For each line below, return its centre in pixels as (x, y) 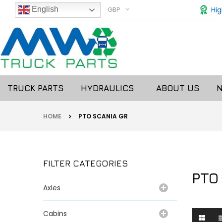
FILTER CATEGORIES (86, 163)
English (44, 9)
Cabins (55, 213)
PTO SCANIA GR (103, 116)
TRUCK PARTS (35, 88)
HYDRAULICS (110, 88)
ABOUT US (178, 88)
